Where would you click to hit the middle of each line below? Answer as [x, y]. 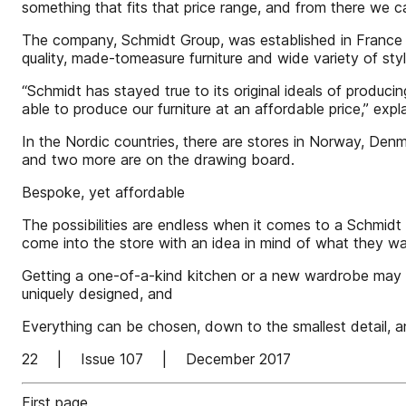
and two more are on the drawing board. [158, 159]
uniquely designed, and [97, 294]
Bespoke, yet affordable [103, 192]
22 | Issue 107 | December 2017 [156, 359]
